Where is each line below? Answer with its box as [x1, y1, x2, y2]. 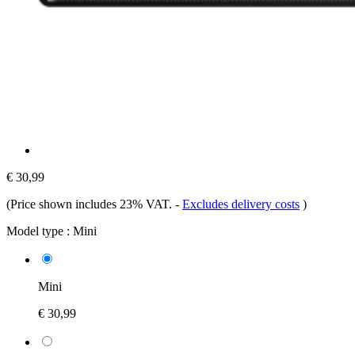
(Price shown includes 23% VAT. [6, 197, 175, 211]
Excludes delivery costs [182, 197, 300, 211]
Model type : [6, 223, 70, 238]
